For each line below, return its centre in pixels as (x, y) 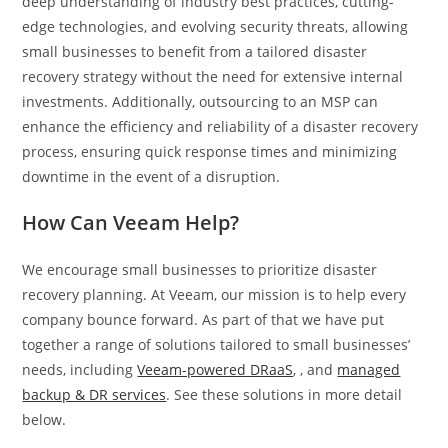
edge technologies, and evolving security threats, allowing (215, 27)
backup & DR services (94, 395)
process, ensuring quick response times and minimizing (210, 152)
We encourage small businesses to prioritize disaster (200, 270)
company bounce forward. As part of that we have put (203, 320)
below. (44, 420)
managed (369, 370)
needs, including (80, 370)
